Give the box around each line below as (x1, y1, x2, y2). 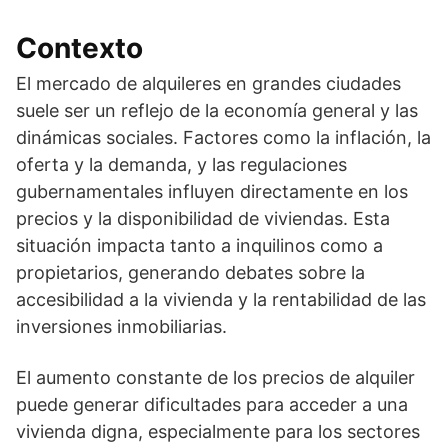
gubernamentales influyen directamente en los (16, 180, 408, 202)
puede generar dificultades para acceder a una (16, 393, 408, 415)
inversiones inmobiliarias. (16, 315, 227, 337)
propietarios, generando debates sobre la (16, 261, 365, 283)
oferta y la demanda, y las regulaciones (16, 153, 347, 175)
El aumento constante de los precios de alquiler (16, 366, 415, 388)
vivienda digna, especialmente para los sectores (16, 420, 420, 442)
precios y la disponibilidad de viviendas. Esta (16, 207, 390, 229)
